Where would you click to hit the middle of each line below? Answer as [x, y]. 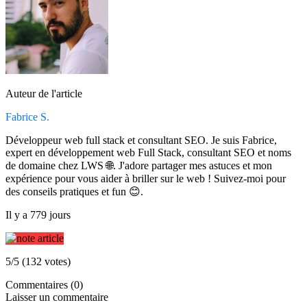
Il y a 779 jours [38, 215]
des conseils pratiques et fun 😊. [74, 192]
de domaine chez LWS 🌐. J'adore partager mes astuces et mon [139, 166]
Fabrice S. [27, 117]
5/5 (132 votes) [38, 262]
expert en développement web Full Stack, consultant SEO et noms [148, 153]
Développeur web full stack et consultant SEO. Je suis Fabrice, [141, 140]
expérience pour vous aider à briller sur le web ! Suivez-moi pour [146, 179]
